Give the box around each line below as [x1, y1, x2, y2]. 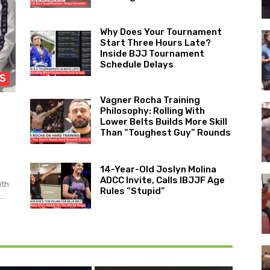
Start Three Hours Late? [99, 37, 211, 48]
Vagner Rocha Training [99, 95, 200, 105]
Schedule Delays [99, 59, 174, 70]
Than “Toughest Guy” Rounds [99, 127, 231, 138]
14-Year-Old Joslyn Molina [99, 164, 216, 175]
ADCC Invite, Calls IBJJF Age [99, 175, 225, 186]
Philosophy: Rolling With [99, 105, 205, 116]
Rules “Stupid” [99, 186, 165, 197]
